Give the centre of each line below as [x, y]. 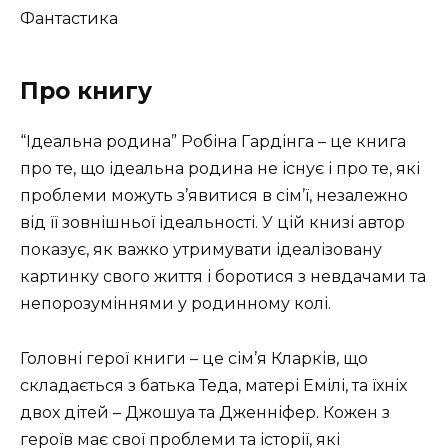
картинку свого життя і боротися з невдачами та [223, 277]
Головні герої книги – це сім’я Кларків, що [194, 358]
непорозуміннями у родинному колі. [175, 304]
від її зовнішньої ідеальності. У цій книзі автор [212, 223]
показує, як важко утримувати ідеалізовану [201, 250]
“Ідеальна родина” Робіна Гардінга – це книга [213, 142]
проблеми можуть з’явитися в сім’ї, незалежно [214, 196]
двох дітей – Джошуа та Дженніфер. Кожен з [205, 412]
